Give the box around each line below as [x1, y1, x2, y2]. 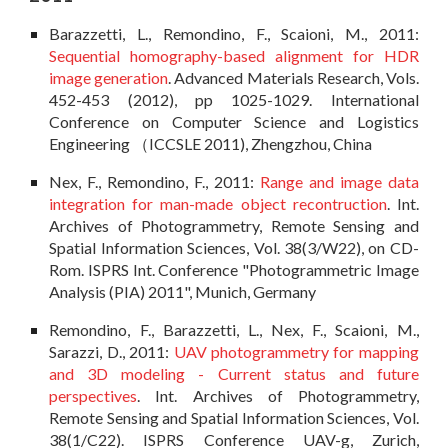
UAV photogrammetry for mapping [173, 341, 419, 361]
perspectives [49, 385, 138, 405]
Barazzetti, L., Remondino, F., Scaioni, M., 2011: [49, 24, 419, 44]
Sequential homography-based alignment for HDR [49, 46, 419, 66]
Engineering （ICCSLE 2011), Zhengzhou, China [49, 134, 373, 154]
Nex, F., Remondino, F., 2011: [49, 171, 260, 191]
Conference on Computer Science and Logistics [49, 112, 419, 132]
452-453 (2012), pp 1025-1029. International [49, 90, 419, 110]
